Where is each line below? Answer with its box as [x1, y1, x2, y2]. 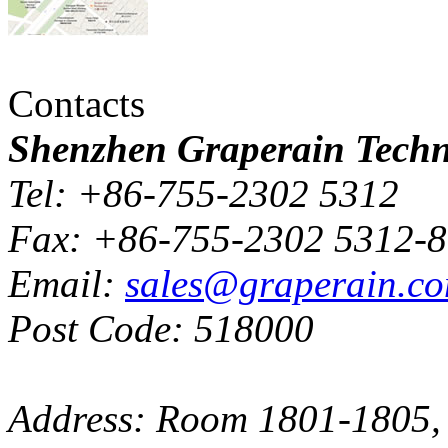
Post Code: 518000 [8, 306, 314, 350]
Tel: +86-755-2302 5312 [8, 171, 399, 215]
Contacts [8, 81, 145, 125]
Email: [8, 261, 125, 305]
